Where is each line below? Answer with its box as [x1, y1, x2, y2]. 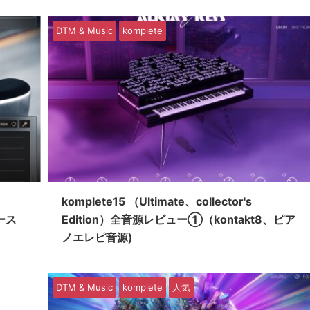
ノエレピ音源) [61, 230, 133, 245]
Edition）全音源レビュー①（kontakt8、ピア [61, 212, 295, 227]
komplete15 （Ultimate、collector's [61, 194, 252, 209]
